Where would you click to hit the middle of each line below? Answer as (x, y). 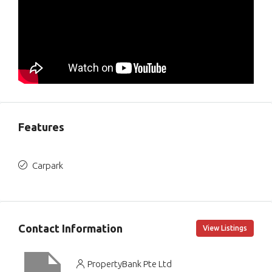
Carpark (48, 166)
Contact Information (70, 228)
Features (41, 127)
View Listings (225, 228)
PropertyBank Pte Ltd (130, 263)
